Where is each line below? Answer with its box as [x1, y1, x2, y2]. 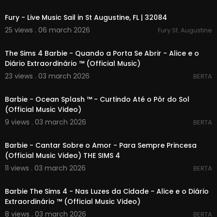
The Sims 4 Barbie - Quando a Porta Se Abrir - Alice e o [5, 48, 199, 58]
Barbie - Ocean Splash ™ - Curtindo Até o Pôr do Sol [5, 94, 189, 104]
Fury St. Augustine [158, 26, 212, 35]
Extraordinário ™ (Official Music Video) [5, 197, 140, 206]
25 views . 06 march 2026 [5, 25, 90, 35]
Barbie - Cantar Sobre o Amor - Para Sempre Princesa [5, 140, 197, 150]
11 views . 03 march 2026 [5, 163, 86, 173]
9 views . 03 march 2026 [5, 117, 86, 127]
